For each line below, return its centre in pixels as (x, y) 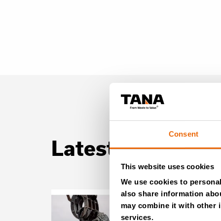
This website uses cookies (167, 166)
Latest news (112, 148)
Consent (184, 134)
